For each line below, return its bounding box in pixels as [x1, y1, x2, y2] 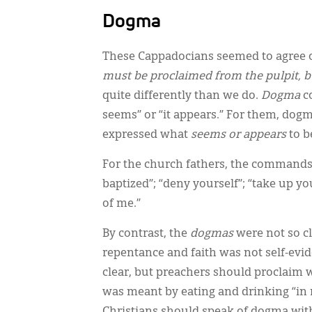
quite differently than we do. [102, 91, 261, 102]
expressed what [102, 130, 191, 141]
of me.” [102, 198, 141, 210]
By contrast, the [102, 228, 190, 240]
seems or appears [191, 130, 289, 141]
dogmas [190, 228, 236, 240]
